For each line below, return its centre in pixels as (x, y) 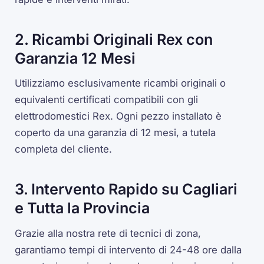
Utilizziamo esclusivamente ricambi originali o (121, 83)
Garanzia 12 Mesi (75, 58)
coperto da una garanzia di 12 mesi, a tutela (115, 133)
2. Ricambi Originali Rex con (114, 39)
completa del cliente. (64, 149)
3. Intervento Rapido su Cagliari (126, 189)
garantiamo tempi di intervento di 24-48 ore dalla (128, 250)
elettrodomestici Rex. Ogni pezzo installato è (118, 116)
